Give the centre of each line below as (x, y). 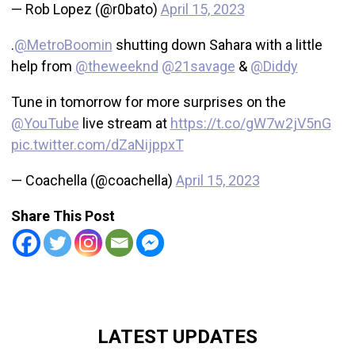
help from (43, 67)
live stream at (124, 124)
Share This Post (63, 216)
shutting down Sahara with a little (217, 45)
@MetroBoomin (63, 45)
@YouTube (45, 124)
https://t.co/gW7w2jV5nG (250, 124)
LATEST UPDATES (177, 337)
